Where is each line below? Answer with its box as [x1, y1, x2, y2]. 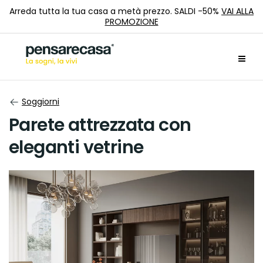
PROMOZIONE [104, 16, 159, 28]
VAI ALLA [221, 5, 254, 17]
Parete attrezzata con [9, 113, 191, 137]
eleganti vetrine [9, 135, 144, 160]
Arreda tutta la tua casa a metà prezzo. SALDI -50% [9, 5, 221, 17]
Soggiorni [22, 96, 59, 107]
